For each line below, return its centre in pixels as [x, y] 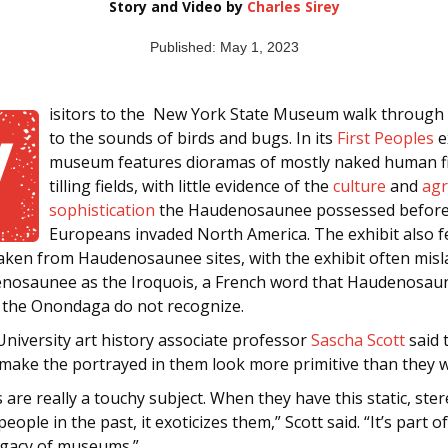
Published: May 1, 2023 [224, 46]
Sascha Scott [358, 339]
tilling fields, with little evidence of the [191, 185]
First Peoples [385, 137]
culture [359, 185]
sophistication [102, 209]
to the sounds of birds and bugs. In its [193, 137]
